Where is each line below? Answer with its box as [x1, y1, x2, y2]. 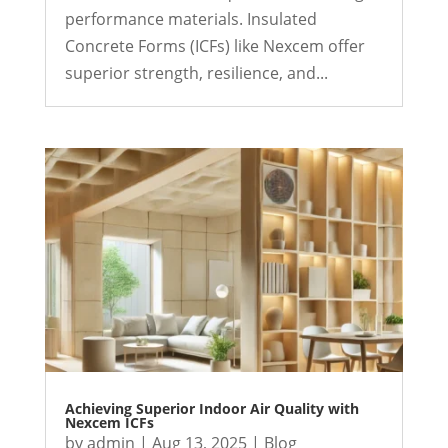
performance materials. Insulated [64, 8, 317, 31]
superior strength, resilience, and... [64, 62, 328, 85]
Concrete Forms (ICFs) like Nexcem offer [64, 35, 365, 58]
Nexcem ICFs [64, 413, 154, 433]
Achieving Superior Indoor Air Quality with [64, 399, 359, 419]
